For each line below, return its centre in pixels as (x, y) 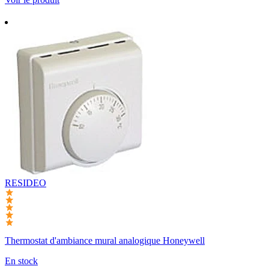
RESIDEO (26, 183)
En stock (21, 261)
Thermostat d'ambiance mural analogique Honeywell (105, 241)
